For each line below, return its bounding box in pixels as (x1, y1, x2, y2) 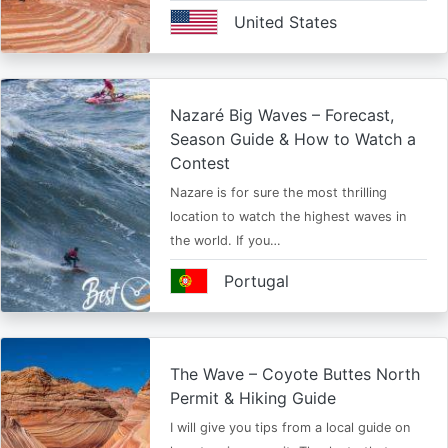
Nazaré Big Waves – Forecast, (169, 105, 394, 125)
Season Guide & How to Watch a (169, 129, 416, 149)
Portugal (223, 271, 289, 291)
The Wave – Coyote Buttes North (169, 364, 420, 384)
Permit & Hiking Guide (169, 388, 336, 408)
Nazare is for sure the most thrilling (169, 185, 387, 200)
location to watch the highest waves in (169, 209, 406, 224)
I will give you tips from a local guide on (169, 420, 410, 435)
